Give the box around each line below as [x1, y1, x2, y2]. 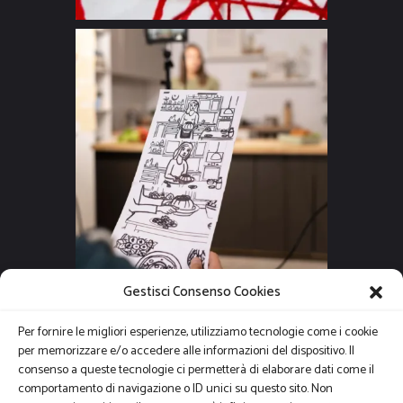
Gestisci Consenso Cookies [122, 281, 281, 303]
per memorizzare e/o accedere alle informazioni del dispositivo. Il [18, 341, 354, 362]
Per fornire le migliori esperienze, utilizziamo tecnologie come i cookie [18, 322, 378, 343]
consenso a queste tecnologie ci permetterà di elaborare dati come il [18, 360, 374, 381]
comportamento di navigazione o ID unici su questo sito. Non [18, 379, 333, 399]
